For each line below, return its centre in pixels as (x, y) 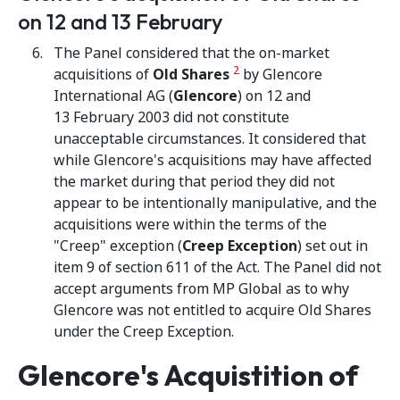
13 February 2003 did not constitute (171, 117)
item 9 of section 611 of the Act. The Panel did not (217, 267)
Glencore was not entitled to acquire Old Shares (212, 310)
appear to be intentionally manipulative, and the (215, 203)
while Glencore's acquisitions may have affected (212, 160)
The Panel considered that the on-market (192, 53)
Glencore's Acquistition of (188, 375)
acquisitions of (103, 75)
